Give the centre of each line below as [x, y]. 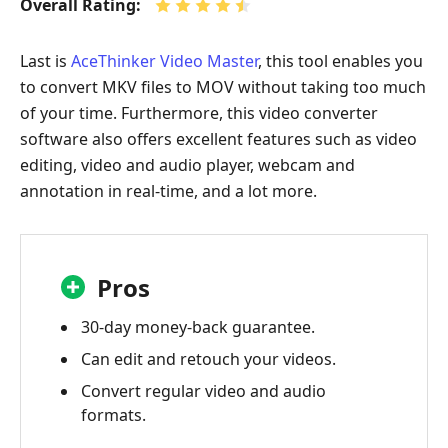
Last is [45, 60]
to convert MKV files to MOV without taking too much [223, 86]
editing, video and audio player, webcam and [187, 164]
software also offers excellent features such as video [218, 138]
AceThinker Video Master [164, 60]
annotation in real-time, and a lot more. [168, 190]
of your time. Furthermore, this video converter [199, 112]
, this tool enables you [340, 60]
